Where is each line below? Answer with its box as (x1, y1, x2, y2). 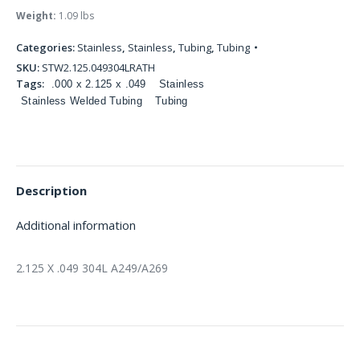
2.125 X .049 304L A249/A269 (16, 260, 168, 276)
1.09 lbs (56, 9, 94, 22)
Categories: (16, 40, 77, 55)
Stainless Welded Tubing (21, 95, 142, 107)
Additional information (16, 217, 136, 233)
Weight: (16, 9, 56, 22)
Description (16, 182, 87, 198)
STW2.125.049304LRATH (42, 60, 155, 75)
